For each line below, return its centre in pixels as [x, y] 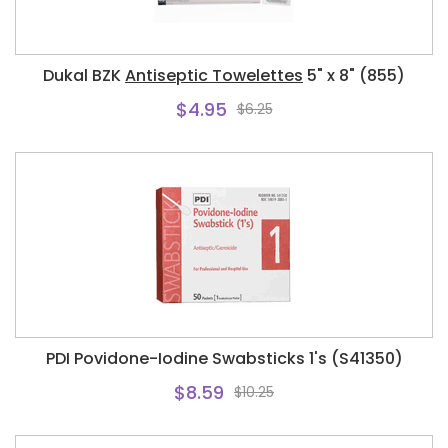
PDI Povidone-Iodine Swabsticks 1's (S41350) [224, 358]
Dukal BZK [84, 75]
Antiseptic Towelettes [214, 75]
